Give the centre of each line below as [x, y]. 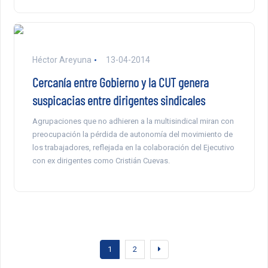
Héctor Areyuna [62, 60]
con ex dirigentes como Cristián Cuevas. [101, 161]
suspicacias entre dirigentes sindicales [118, 100]
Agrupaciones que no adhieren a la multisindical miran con [133, 121]
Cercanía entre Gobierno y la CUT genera [120, 82]
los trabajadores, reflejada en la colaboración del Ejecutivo [133, 148]
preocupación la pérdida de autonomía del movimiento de [132, 135]
